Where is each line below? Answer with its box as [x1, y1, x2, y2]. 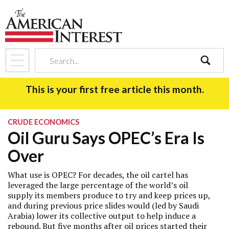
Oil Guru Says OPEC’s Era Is [8, 128, 204, 148]
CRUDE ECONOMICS [8, 118, 79, 126]
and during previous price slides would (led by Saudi [8, 200, 199, 211]
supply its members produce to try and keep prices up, [8, 190, 210, 201]
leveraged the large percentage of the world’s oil [8, 179, 188, 191]
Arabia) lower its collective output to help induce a [8, 210, 196, 221]
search [199, 73, 223, 84]
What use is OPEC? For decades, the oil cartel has [8, 169, 188, 180]
